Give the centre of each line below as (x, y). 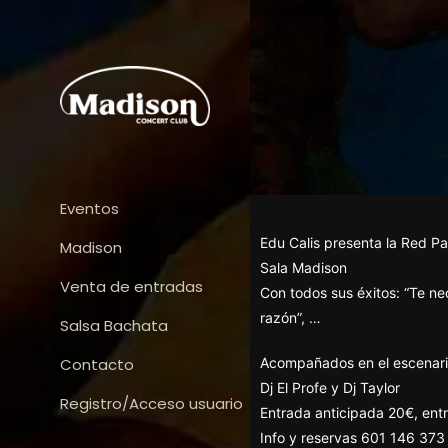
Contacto (97, 364)
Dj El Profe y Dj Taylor (330, 387)
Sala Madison (303, 267)
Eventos (89, 208)
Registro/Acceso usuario (151, 403)
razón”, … (290, 317)
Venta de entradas (131, 286)
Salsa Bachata (114, 325)
